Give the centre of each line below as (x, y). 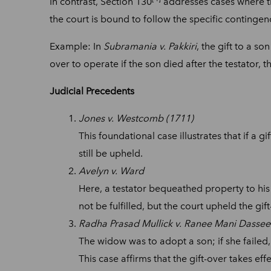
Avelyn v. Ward (111, 171)
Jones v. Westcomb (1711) (136, 118)
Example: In (77, 46)
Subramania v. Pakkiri (150, 46)
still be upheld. (111, 153)
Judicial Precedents (92, 91)
